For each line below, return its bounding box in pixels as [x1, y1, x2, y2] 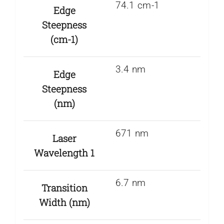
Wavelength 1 [34, 146, 95, 159]
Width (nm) [38, 196, 90, 209]
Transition [41, 181, 87, 194]
